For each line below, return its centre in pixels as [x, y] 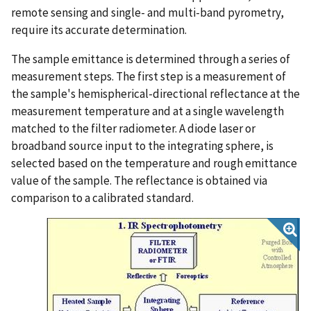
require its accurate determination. [99, 30]
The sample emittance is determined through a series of [151, 59]
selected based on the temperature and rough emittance [154, 163]
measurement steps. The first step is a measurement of [149, 76]
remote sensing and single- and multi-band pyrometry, [148, 12]
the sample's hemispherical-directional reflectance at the [155, 93]
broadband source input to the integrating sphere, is [142, 145]
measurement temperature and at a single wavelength [148, 111]
